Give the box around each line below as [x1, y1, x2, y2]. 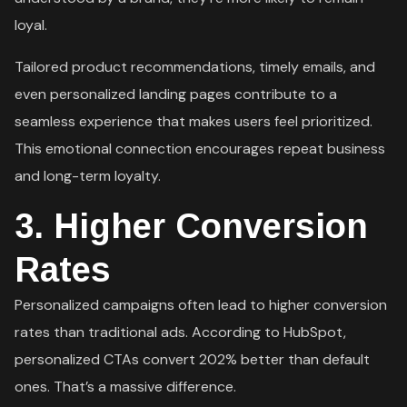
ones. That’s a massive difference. [15, 376, 237, 396]
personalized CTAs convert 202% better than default [15, 349, 371, 369]
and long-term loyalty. [15, 165, 162, 185]
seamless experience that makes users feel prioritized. [15, 111, 373, 131]
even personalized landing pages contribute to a [15, 84, 338, 104]
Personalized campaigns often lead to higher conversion [15, 294, 388, 314]
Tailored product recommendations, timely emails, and [15, 56, 376, 76]
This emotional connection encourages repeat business [15, 138, 386, 158]
